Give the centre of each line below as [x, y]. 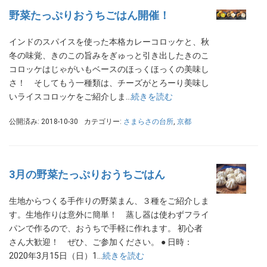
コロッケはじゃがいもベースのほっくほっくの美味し [109, 69]
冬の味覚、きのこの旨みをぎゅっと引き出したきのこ [109, 56]
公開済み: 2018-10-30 [44, 122]
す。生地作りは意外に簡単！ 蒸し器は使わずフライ [109, 215]
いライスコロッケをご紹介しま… [70, 97]
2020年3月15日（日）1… [56, 256]
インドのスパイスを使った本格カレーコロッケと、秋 [109, 42]
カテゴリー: [104, 122]
